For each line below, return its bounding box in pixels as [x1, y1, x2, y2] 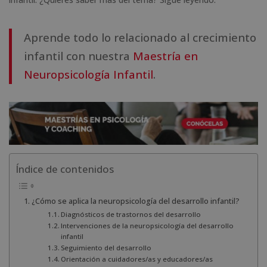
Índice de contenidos [15, 162, 114, 176]
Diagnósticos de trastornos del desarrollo [61, 210, 201, 219]
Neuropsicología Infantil [24, 66, 153, 82]
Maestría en [133, 48, 198, 63]
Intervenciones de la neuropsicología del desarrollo [61, 221, 234, 231]
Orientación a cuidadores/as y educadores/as [61, 254, 213, 264]
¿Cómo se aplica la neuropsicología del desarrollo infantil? [31, 196, 240, 207]
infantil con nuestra [24, 48, 133, 63]
